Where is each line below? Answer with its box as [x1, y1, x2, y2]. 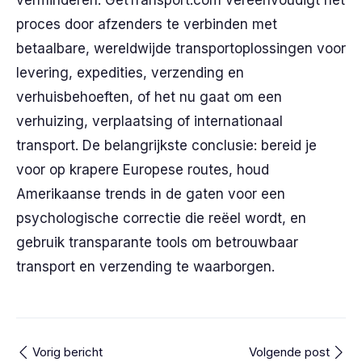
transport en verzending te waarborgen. [16, 259, 275, 275]
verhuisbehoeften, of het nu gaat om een [16, 89, 282, 105]
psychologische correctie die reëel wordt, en [16, 210, 306, 226]
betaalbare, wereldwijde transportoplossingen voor [16, 40, 346, 57]
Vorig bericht [32, 344, 103, 360]
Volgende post [249, 344, 330, 360]
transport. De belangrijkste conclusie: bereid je [16, 137, 317, 154]
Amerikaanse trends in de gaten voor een [16, 186, 285, 202]
